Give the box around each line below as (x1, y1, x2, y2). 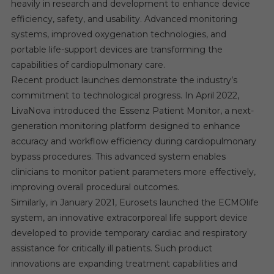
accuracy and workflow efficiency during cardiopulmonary (10, 135, 256, 147)
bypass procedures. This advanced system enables (10, 150, 226, 162)
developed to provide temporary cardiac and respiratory (10, 227, 247, 239)
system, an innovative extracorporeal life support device (10, 212, 248, 223)
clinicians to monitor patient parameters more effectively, (10, 166, 256, 177)
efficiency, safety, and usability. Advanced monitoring (10, 13, 237, 24)
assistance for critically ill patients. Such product (10, 242, 212, 254)
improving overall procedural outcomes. (10, 181, 179, 193)
